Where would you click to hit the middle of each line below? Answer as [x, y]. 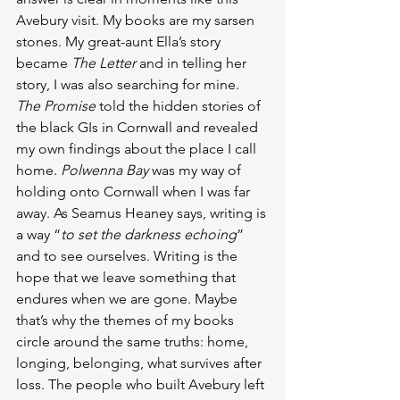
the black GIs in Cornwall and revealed [139, 127]
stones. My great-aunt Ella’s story [120, 42]
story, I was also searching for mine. [129, 84]
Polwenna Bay [106, 170]
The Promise [56, 106]
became [44, 63]
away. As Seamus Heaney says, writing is [143, 213]
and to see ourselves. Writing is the [129, 256]
